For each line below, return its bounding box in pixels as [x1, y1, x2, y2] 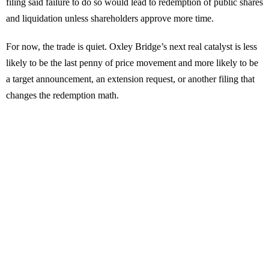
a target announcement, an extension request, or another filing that [6, 74, 255, 85]
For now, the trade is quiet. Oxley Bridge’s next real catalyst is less [6, 41, 257, 52]
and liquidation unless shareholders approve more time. [6, 13, 214, 24]
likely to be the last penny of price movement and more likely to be [6, 58, 258, 68]
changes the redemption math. [6, 90, 119, 101]
